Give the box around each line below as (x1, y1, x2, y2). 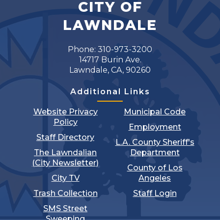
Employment (128, 122, 181, 132)
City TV (51, 173, 80, 183)
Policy (53, 117, 78, 127)
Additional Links (70, 87, 150, 97)
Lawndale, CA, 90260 (69, 65, 151, 75)
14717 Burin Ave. (79, 55, 141, 65)
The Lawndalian (34, 148, 97, 158)
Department (130, 148, 180, 158)
